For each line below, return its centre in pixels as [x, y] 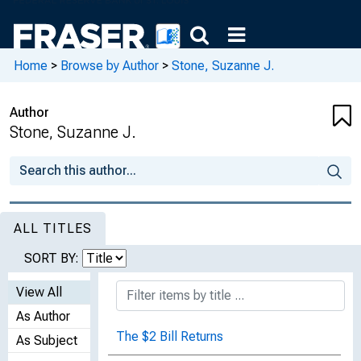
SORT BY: [53, 258]
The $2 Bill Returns [170, 336]
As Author [43, 316]
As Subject [47, 340]
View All [39, 292]
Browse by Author [110, 65]
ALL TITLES [53, 228]
